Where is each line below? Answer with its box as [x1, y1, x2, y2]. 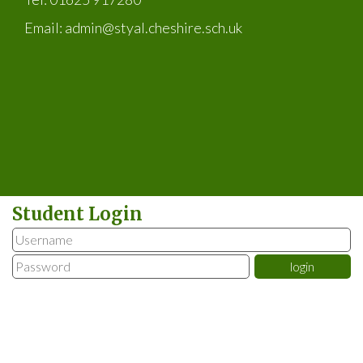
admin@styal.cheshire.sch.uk [65, 19, 242, 36]
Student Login [12, 203, 143, 225]
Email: [24, 19, 65, 36]
